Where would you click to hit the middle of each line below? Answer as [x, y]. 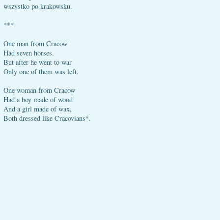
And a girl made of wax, [38, 109]
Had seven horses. [29, 53]
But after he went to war [38, 62]
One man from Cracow [35, 43]
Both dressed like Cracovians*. [47, 118]
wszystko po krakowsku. [38, 6]
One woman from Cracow [39, 90]
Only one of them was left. [41, 71]
